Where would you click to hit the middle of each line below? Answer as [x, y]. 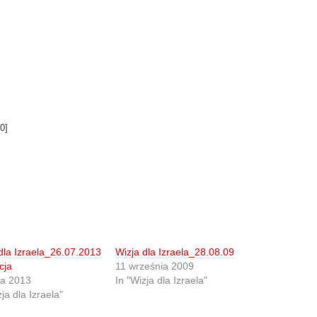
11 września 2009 [155, 266]
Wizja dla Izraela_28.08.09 [175, 252]
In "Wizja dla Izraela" [162, 280]
